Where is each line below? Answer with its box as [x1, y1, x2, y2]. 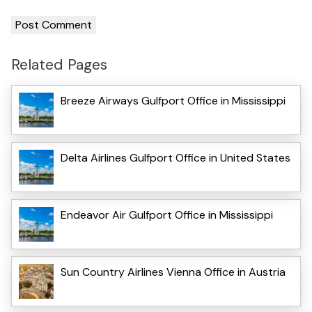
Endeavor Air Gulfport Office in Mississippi [61, 207, 273, 222]
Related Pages [11, 54, 107, 75]
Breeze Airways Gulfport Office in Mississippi [61, 93, 286, 108]
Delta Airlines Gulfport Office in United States [61, 150, 290, 165]
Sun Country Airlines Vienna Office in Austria [61, 264, 286, 279]
